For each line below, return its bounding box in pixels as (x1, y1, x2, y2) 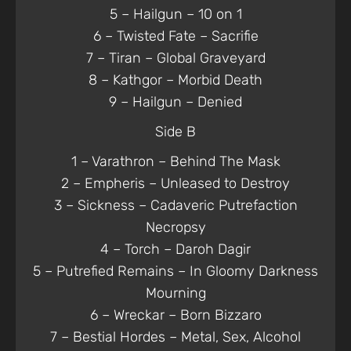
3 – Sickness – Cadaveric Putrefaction (53, 197, 298, 214)
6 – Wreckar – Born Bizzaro (89, 306, 262, 324)
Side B (155, 123, 196, 140)
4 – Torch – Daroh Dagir (100, 241, 251, 258)
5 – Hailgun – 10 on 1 (109, 5, 242, 23)
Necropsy (145, 219, 206, 236)
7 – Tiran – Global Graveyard (85, 49, 266, 67)
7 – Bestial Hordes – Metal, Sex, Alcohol (50, 328, 301, 346)
